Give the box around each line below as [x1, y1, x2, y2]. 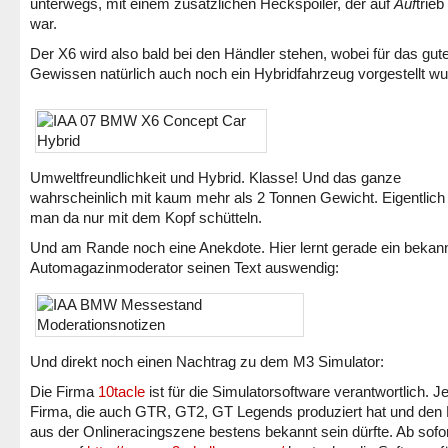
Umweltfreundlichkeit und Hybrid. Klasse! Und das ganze [30, 169, 401, 186]
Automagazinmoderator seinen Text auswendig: [30, 259, 339, 276]
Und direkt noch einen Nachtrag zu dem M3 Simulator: [30, 353, 384, 370]
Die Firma [30, 383, 98, 400]
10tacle [98, 383, 145, 400]
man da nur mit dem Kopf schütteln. [30, 209, 262, 226]
